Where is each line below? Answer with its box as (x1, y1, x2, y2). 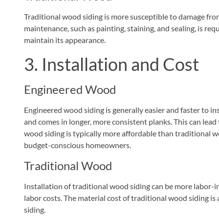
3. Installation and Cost (23, 53, 199, 75)
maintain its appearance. (23, 35, 106, 44)
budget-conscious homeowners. (23, 140, 131, 150)
